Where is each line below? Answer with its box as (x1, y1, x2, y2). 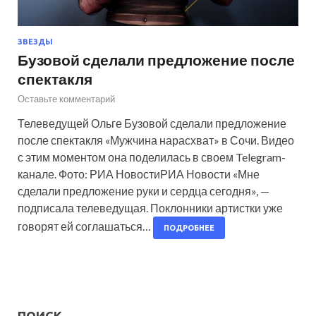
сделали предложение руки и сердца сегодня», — (18, 184, 269, 198)
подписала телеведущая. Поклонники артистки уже (18, 201, 283, 215)
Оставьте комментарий (18, 93, 115, 105)
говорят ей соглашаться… (18, 219, 153, 233)
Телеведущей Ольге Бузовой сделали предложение (18, 116, 286, 130)
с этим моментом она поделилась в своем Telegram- (18, 150, 286, 164)
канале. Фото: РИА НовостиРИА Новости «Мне (18, 167, 260, 181)
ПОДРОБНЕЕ (164, 224, 214, 233)
